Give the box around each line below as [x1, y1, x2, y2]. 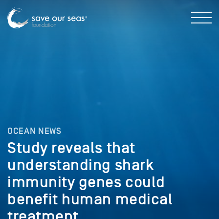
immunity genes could [7, 173, 165, 192]
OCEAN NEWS [7, 126, 62, 136]
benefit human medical [7, 190, 173, 209]
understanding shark [7, 155, 154, 175]
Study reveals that [7, 138, 135, 157]
